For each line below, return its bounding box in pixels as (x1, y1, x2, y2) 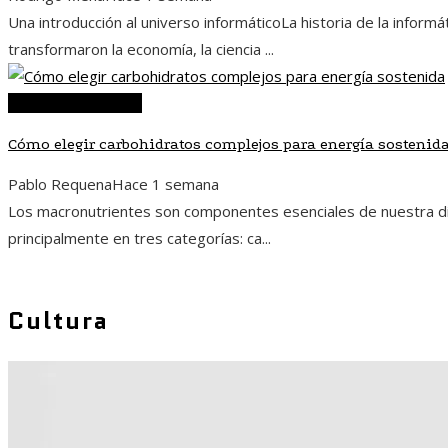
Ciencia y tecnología (8, 93, 142, 114)
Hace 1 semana (112, 174, 219, 195)
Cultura (8, 303, 109, 339)
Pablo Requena (8, 174, 112, 195)
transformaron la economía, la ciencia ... (8, 39, 274, 60)
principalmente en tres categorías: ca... (8, 228, 271, 249)
